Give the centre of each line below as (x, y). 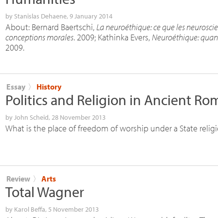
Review (18, 178)
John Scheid (31, 117)
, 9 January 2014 (90, 16)
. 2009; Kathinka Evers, (113, 37)
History (49, 86)
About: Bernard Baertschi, (51, 27)
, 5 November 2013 (72, 209)
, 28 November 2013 (77, 117)
